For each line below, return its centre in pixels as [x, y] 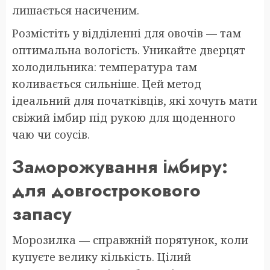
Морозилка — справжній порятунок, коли [130, 240]
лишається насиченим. [76, 11]
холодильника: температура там [105, 67]
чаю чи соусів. [51, 135]
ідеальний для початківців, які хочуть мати [135, 101]
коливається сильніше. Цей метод [107, 84]
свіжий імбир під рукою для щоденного [124, 118]
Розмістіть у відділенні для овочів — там [127, 33]
